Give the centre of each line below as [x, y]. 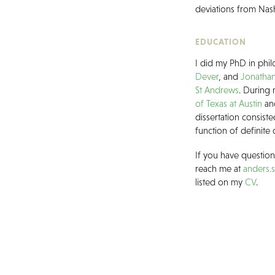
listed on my [220, 182]
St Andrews [217, 90]
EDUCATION [221, 42]
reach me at [219, 169]
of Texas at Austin [229, 104]
